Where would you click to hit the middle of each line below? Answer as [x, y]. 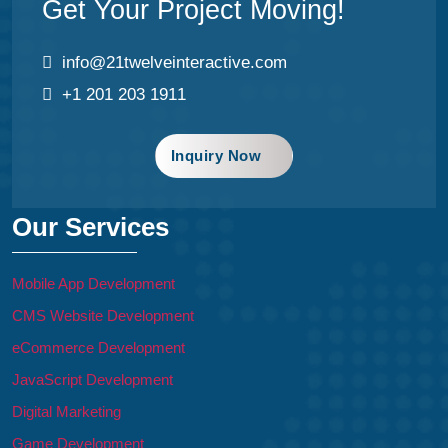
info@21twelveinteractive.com [174, 63]
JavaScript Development [92, 380]
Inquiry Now [216, 156]
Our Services [90, 227]
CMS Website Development [103, 316]
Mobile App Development [93, 284]
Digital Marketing [66, 412]
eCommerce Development [98, 348]
